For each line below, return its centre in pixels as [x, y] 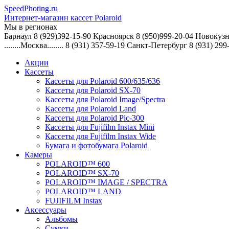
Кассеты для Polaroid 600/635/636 [102, 81]
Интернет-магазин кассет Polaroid [63, 18]
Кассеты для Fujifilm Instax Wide [100, 136]
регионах [41, 27]
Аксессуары [45, 210]
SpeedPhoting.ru [31, 8]
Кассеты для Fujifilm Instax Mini [100, 127]
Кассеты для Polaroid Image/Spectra [105, 99]
